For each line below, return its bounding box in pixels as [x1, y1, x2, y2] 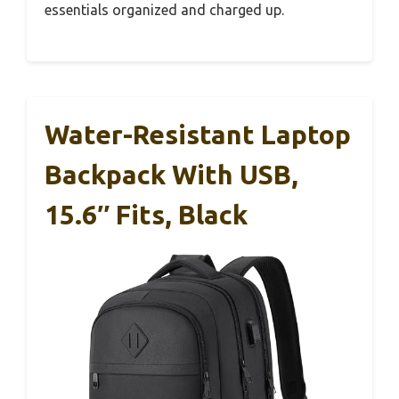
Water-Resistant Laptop [45, 119, 351, 151]
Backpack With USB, [45, 159, 298, 191]
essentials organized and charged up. [45, 2, 284, 19]
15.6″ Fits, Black [45, 199, 248, 231]
